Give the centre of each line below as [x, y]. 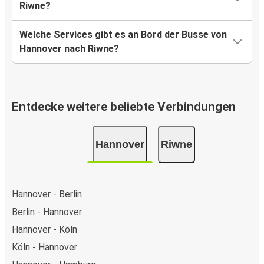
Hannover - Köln [44, 229]
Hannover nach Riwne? [69, 49]
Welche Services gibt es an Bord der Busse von [123, 35]
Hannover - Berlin [47, 194]
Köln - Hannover [44, 247]
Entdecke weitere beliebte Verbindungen [124, 107]
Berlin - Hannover [47, 212]
